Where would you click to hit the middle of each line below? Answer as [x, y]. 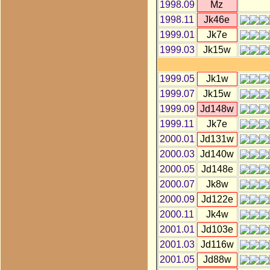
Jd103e [217, 229]
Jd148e [217, 169]
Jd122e [217, 199]
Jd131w [217, 139]
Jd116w [217, 244]
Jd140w [217, 154]
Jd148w [217, 108]
